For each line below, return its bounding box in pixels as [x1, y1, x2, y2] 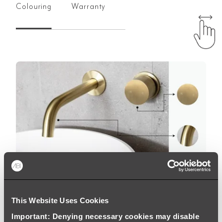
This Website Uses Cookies [11, 196, 109, 205]
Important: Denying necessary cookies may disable [11, 212, 199, 221]
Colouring [16, 1, 52, 11]
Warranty [71, 1, 106, 11]
